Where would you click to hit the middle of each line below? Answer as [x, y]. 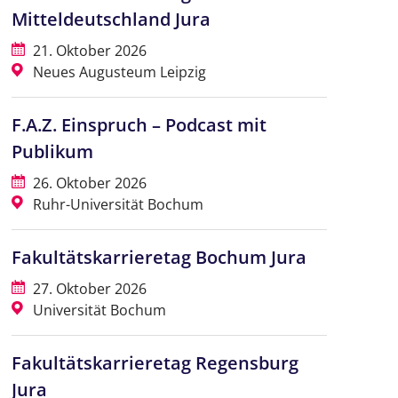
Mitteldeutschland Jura [111, 20]
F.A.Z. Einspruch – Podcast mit [139, 125]
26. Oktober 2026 [88, 183]
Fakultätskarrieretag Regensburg [155, 363]
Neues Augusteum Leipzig [117, 72]
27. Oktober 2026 [88, 289]
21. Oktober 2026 [88, 51]
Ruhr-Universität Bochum [116, 205]
